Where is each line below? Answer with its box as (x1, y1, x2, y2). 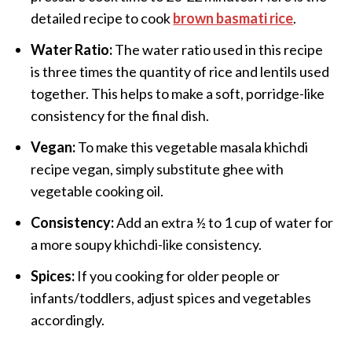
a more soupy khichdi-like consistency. (31, 235, 262, 253)
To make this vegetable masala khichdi (75, 137, 309, 156)
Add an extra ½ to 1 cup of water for (114, 213, 334, 231)
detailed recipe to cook (31, 9, 174, 27)
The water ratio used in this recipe (112, 40, 324, 58)
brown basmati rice (173, 9, 294, 27)
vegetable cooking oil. (31, 181, 164, 200)
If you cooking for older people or (75, 266, 280, 284)
